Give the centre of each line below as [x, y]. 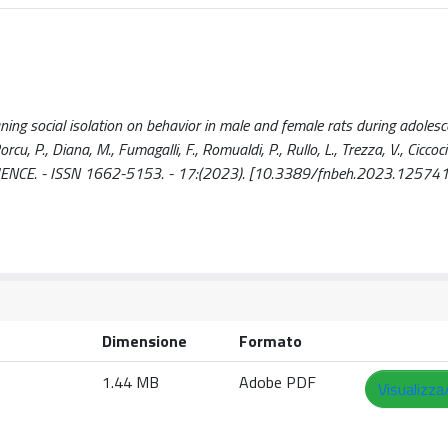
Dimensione [144, 340]
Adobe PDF [277, 381]
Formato [270, 340]
